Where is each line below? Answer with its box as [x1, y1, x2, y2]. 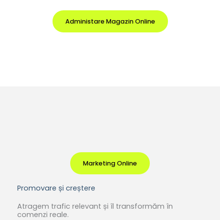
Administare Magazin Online [65, 17, 155, 26]
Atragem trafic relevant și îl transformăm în [17, 201, 173, 211]
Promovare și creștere [17, 183, 95, 193]
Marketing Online [83, 159, 137, 167]
